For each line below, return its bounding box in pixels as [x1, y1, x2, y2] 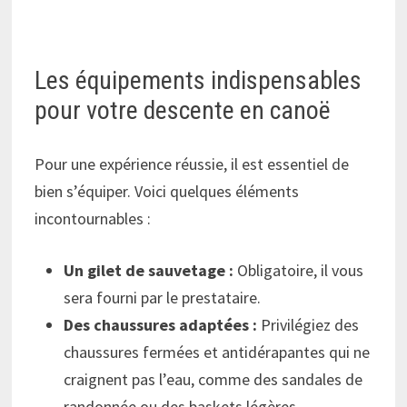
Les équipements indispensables [35, 65, 362, 95]
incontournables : [35, 207, 152, 229]
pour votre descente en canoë [35, 94, 332, 125]
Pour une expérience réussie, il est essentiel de [35, 153, 350, 174]
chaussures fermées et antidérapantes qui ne [64, 341, 371, 362]
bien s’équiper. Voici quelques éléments [35, 180, 300, 202]
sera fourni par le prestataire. [64, 286, 262, 308]
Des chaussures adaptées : [64, 313, 258, 335]
